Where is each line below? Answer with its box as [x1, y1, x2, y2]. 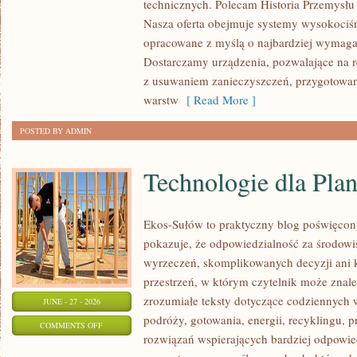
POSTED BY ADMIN [20, 125, 92, 136]
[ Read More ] [178, 92, 256, 108]
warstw [143, 92, 178, 108]
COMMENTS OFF [40, 320, 104, 331]
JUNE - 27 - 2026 [43, 296, 100, 307]
